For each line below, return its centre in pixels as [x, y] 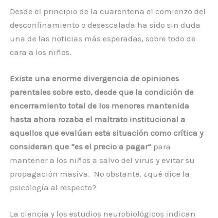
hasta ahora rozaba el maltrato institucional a [98, 119]
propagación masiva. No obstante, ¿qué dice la [100, 173]
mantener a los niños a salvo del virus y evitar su [102, 160]
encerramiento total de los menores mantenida [100, 105]
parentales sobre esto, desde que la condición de [102, 92]
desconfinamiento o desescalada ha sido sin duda [105, 25]
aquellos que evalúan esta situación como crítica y [107, 133]
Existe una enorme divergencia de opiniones [94, 78]
